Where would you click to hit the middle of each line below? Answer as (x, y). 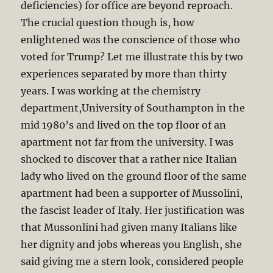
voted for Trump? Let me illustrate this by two (132, 57)
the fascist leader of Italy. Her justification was (133, 211)
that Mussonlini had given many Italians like (129, 228)
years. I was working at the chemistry (111, 91)
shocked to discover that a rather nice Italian (129, 159)
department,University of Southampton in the (133, 108)
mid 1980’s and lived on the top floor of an (124, 125)
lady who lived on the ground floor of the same (134, 176)
